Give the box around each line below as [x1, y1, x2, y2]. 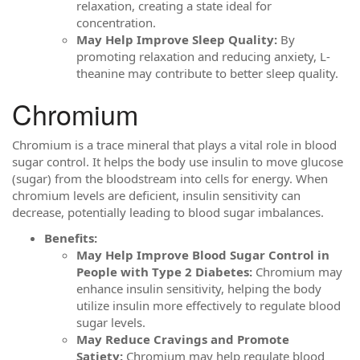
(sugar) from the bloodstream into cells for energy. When [12, 170, 328, 186]
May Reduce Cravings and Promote [76, 330, 289, 347]
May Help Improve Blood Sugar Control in [76, 246, 329, 263]
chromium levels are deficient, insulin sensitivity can [12, 187, 301, 203]
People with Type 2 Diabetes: [76, 263, 252, 280]
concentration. [76, 14, 156, 31]
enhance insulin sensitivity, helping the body [76, 280, 321, 297]
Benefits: [44, 229, 97, 246]
